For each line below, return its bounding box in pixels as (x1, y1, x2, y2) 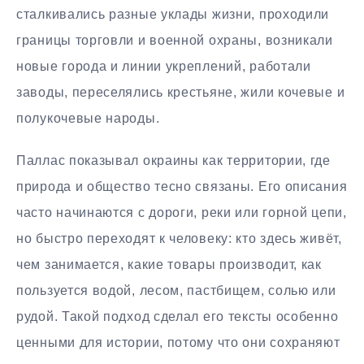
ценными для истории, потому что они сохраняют (16, 336, 340, 350)
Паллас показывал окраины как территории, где (16, 154, 331, 168)
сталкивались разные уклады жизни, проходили (16, 6, 330, 21)
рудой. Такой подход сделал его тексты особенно (16, 310, 339, 324)
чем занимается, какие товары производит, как (16, 258, 322, 272)
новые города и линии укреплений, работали (16, 58, 311, 73)
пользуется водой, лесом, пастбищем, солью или (16, 284, 336, 298)
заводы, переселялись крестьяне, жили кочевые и (16, 84, 345, 99)
